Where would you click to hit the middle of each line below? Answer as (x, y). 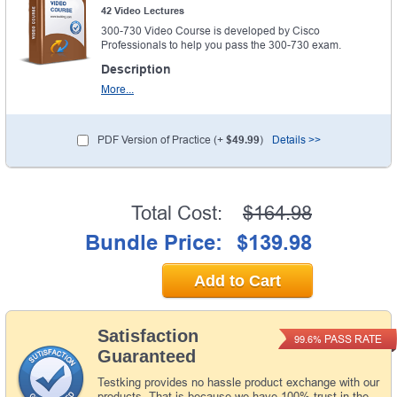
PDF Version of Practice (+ (161, 140)
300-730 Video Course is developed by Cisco (210, 31)
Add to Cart (237, 280)
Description (136, 69)
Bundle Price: (154, 242)
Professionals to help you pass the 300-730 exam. (221, 45)
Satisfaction (148, 335)
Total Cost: (177, 213)
